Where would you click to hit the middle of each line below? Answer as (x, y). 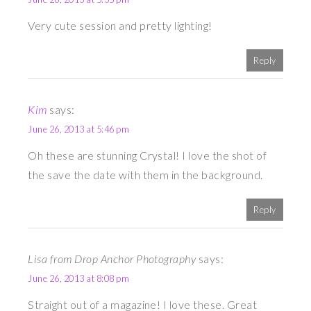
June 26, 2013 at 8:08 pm (78, 279)
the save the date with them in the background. (145, 175)
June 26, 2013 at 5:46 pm (78, 129)
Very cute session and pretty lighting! (120, 26)
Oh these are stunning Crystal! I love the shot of (147, 155)
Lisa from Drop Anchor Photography (112, 259)
